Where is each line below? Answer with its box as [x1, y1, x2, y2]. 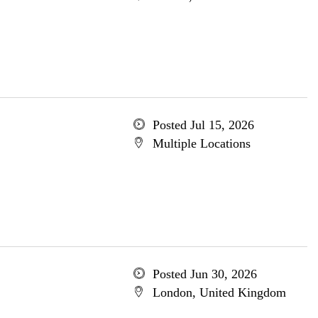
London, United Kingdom [152, 285, 286, 300]
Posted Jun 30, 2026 [152, 267, 257, 281]
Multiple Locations [152, 136, 251, 150]
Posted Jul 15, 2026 [152, 118, 254, 132]
